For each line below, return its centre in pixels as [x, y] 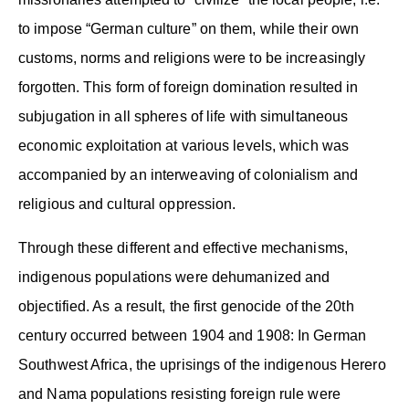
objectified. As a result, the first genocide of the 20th [186, 306]
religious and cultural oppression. [127, 204]
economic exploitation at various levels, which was [184, 145]
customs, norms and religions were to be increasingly [192, 58]
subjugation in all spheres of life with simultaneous [184, 116]
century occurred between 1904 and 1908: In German [192, 335]
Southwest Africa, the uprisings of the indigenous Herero [202, 364]
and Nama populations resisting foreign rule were [179, 393]
